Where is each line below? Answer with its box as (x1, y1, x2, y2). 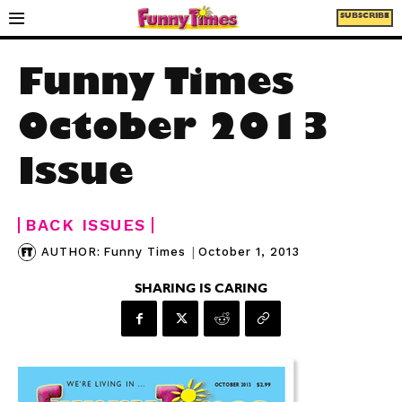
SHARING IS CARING (135, 284, 267, 296)
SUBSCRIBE (339, 13, 389, 22)
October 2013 (18, 115, 330, 151)
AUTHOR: (41, 245, 100, 258)
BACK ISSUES (25, 215, 146, 234)
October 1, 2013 (198, 244, 300, 258)
